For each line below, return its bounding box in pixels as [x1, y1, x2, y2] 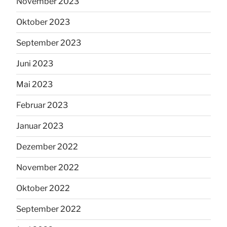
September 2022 [16, 204, 81, 214]
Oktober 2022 [16, 183, 70, 194]
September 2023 [16, 38, 81, 48]
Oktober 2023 [16, 17, 70, 27]
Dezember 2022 [16, 142, 78, 152]
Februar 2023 [16, 100, 68, 110]
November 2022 [16, 163, 79, 173]
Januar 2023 [16, 121, 63, 131]
